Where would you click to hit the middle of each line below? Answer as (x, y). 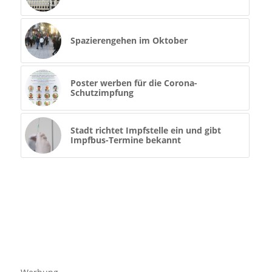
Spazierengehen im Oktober (129, 41)
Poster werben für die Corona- (134, 83)
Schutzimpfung (102, 93)
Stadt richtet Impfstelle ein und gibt (145, 131)
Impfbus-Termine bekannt (125, 140)
